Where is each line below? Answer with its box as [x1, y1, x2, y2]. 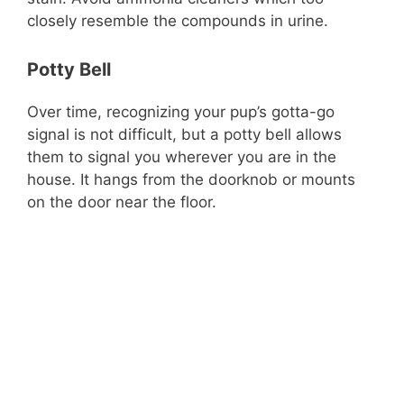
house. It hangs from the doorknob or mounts [27, 170, 355, 188]
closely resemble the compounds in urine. [27, 12, 328, 30]
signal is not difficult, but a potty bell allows [27, 124, 342, 143]
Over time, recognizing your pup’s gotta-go [27, 102, 335, 121]
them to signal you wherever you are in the [27, 147, 336, 166]
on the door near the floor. [27, 192, 216, 211]
